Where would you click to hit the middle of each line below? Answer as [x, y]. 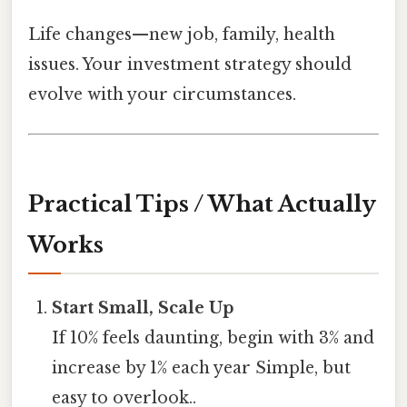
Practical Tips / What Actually [202, 203]
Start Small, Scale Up [143, 308]
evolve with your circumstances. [162, 94]
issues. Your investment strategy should [190, 64]
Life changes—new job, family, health [182, 34]
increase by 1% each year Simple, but [202, 367]
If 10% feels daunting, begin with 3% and [213, 338]
